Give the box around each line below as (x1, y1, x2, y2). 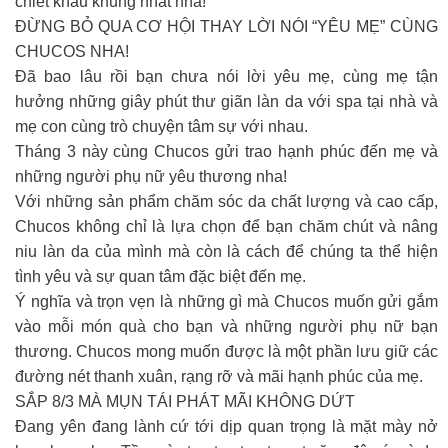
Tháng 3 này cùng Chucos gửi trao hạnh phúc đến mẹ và (15, 142, 438, 160)
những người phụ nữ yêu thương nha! (15, 167, 287, 185)
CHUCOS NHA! (15, 42, 129, 60)
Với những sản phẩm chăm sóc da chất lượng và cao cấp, (15, 192, 438, 210)
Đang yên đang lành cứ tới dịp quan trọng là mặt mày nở (15, 417, 438, 435)
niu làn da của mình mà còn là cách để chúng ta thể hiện (15, 242, 438, 260)
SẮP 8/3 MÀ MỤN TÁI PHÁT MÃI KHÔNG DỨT (15, 392, 355, 410)
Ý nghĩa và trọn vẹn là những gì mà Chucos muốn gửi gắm (15, 292, 438, 310)
